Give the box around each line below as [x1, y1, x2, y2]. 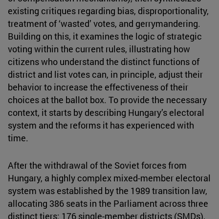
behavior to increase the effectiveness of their [8, 81, 188, 93]
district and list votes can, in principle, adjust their [8, 68, 203, 81]
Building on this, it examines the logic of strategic [8, 30, 202, 43]
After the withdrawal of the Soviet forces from [8, 159, 187, 172]
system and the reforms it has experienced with [8, 119, 194, 131]
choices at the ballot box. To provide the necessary [8, 94, 207, 106]
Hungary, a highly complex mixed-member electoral [8, 172, 211, 184]
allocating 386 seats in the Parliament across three [8, 197, 208, 210]
